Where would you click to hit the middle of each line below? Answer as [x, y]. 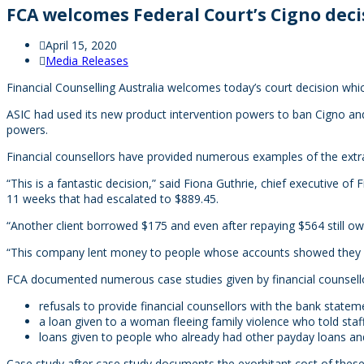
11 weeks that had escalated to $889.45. [113, 199]
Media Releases [87, 61]
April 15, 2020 [81, 45]
